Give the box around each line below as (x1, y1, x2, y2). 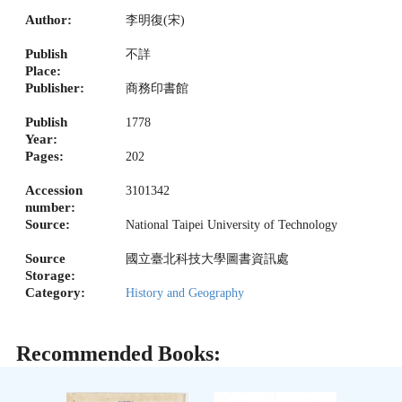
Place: (25, 63, 61, 78)
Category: (25, 284, 85, 300)
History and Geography (126, 285, 244, 300)
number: (25, 199, 75, 214)
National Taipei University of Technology (126, 217, 337, 232)
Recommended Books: (16, 342, 222, 366)
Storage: (25, 267, 75, 283)
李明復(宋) (126, 13, 185, 27)
